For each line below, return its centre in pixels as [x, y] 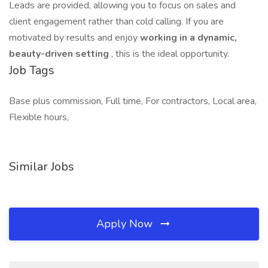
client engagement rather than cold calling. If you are [116, 22]
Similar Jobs [42, 167]
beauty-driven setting [60, 54]
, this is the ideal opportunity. [170, 54]
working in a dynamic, [188, 38]
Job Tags [32, 70]
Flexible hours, [39, 117]
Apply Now [126, 224]
